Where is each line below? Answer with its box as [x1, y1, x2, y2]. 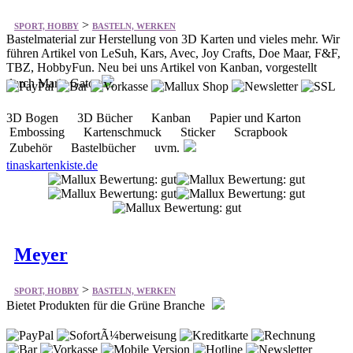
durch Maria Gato [6, 76, 98, 91]
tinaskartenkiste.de [6, 158, 98, 173]
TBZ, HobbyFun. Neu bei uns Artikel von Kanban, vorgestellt [6, 61, 317, 75]
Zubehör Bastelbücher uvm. [6, 141, 180, 155]
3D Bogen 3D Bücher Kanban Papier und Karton [6, 111, 314, 125]
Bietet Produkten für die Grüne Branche [6, 299, 208, 313]
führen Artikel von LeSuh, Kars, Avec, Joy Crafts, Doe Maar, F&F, [6, 46, 340, 61]
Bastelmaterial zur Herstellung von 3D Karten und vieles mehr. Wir [6, 32, 340, 46]
